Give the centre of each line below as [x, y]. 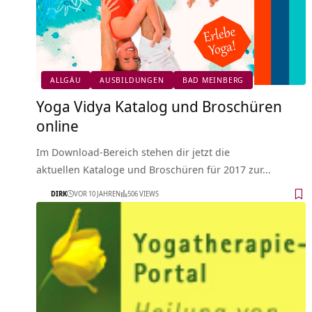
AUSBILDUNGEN [132, 80]
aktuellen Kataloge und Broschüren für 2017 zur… [154, 169]
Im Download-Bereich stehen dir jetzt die [133, 151]
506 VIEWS [143, 194]
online [57, 125]
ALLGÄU [66, 80]
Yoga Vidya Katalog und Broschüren [159, 106]
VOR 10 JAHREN [97, 194]
